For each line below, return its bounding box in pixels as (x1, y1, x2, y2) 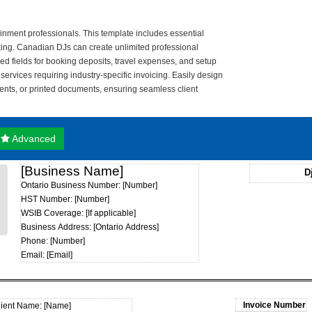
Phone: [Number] (21, 236, 85, 246)
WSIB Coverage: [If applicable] (21, 208, 136, 218)
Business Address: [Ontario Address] (21, 222, 159, 232)
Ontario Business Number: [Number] (21, 180, 157, 190)
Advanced (10, 133, 56, 144)
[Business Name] (21, 164, 123, 178)
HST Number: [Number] (21, 194, 109, 204)
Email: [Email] (21, 250, 72, 260)
